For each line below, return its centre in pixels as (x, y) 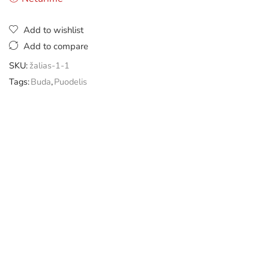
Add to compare (56, 46)
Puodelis (71, 81)
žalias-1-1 (50, 65)
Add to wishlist (53, 30)
